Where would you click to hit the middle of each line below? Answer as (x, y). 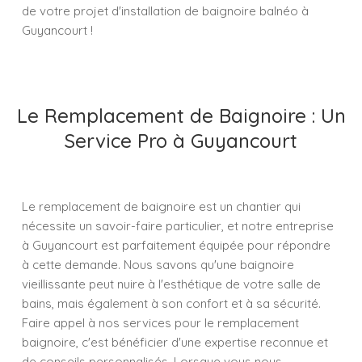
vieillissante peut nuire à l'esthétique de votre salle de (171, 284)
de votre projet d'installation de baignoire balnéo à (165, 11)
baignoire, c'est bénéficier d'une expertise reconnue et (175, 342)
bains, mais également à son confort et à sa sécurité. (171, 303)
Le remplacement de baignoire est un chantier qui (161, 206)
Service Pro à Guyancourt (181, 141)
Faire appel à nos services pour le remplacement (160, 323)
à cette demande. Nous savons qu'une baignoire (158, 265)
